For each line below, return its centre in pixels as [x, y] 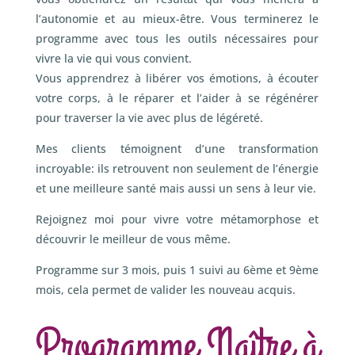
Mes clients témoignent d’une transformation [177, 149]
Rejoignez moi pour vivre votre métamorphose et [177, 219]
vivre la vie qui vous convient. [113, 58]
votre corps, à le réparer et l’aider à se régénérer [177, 98]
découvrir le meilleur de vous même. [133, 239]
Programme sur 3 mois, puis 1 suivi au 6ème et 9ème [177, 270]
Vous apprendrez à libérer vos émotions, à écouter [177, 78]
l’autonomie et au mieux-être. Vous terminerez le [177, 19]
